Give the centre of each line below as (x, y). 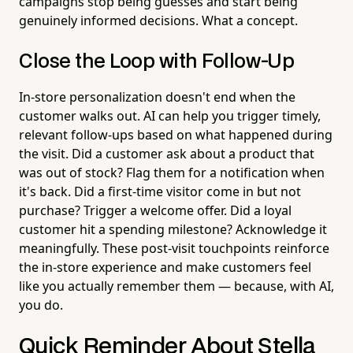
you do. (41, 305)
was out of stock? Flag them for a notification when (172, 172)
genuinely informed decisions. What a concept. (158, 20)
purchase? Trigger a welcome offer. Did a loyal (155, 210)
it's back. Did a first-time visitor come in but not (160, 191)
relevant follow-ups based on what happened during (176, 134)
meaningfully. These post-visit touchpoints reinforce (174, 248)
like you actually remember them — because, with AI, (176, 286)
